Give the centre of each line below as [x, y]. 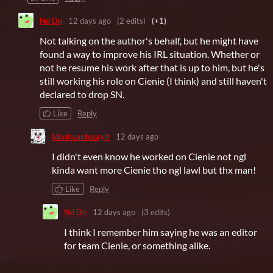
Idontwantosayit [81, 136]
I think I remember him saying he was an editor [161, 232]
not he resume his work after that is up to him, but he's [152, 68]
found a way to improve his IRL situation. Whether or [150, 54]
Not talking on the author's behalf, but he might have [149, 41]
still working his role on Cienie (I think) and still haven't [153, 81]
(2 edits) [131, 20]
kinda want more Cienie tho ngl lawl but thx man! [154, 170]
